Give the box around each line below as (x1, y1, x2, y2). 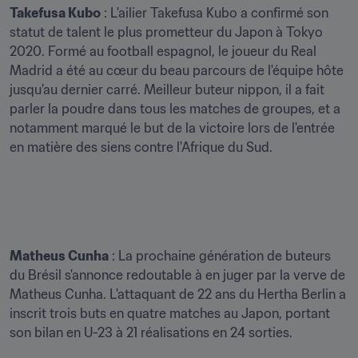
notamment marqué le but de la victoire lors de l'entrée (10, 120, 335, 136)
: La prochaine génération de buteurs (109, 248, 331, 264)
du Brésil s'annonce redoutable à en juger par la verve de (10, 267, 345, 283)
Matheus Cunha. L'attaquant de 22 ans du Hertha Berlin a (10, 286, 346, 302)
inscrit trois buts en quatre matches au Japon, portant (10, 305, 330, 321)
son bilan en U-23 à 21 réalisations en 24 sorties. (10, 324, 292, 340)
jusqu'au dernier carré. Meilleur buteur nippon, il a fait (10, 82, 324, 97)
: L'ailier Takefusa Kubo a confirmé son (101, 5, 328, 21)
